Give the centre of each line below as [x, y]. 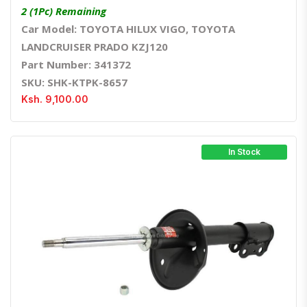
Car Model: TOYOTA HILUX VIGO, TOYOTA [128, 29]
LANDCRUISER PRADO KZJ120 [95, 47]
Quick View [158, 265]
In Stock [245, 152]
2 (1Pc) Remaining [64, 11]
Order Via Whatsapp [189, 265]
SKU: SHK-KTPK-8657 [74, 83]
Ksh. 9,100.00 [55, 99]
